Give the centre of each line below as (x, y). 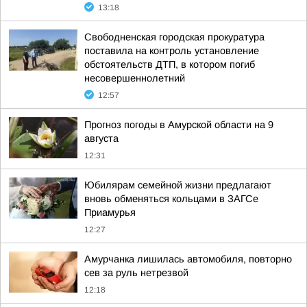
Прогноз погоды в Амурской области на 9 (179, 125)
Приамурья (110, 212)
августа (101, 138)
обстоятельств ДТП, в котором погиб (170, 64)
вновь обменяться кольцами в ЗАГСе (171, 199)
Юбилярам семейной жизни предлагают (178, 185)
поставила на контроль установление (172, 51)
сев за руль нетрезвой (136, 273)
